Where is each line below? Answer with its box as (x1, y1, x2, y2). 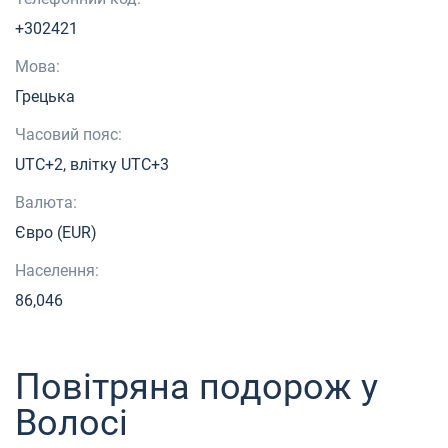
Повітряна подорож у (15, 365, 378, 408)
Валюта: (15, 192, 77, 212)
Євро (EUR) (15, 222, 97, 242)
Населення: (15, 260, 99, 280)
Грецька (15, 86, 75, 106)
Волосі (15, 401, 128, 444)
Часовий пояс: (15, 124, 122, 144)
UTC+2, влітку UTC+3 (15, 154, 169, 174)
